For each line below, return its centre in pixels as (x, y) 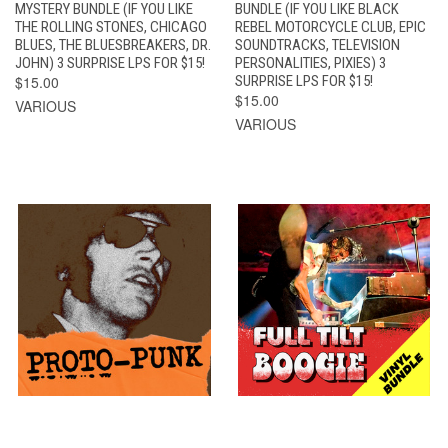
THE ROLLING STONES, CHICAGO (111, 26)
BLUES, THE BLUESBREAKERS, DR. (113, 44)
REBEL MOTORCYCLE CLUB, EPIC (330, 26)
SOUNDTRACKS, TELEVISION (317, 44)
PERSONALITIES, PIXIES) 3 (310, 62)
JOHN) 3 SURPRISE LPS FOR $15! (110, 62)
